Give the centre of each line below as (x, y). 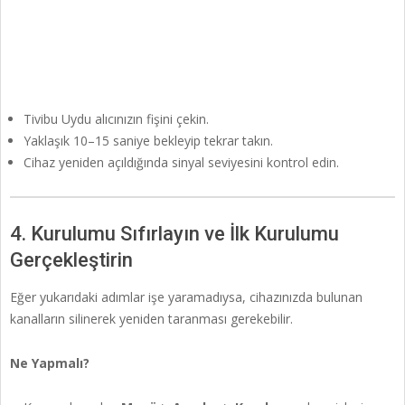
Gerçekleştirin (71, 260)
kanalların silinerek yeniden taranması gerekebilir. (151, 319)
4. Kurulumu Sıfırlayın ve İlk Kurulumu (174, 234)
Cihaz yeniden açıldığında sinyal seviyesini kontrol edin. (181, 163)
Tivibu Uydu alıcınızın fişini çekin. (116, 119)
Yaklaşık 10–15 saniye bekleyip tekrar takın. (148, 141)
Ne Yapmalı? (50, 363)
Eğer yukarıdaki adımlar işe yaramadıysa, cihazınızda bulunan (186, 297)
